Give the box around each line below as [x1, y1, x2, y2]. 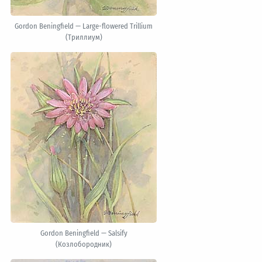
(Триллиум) [65, 32, 102, 42]
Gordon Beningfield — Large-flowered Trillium [15, 21, 153, 30]
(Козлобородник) [56, 239, 112, 249]
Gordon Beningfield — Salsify [40, 228, 127, 237]
